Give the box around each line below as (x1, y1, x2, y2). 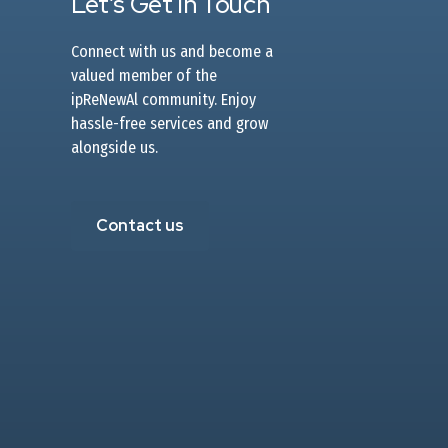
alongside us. (71, 138, 158, 158)
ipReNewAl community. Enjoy (71, 90, 256, 110)
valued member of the (71, 66, 217, 86)
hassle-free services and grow (71, 114, 268, 134)
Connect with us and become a (71, 42, 273, 62)
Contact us (96, 215, 184, 237)
